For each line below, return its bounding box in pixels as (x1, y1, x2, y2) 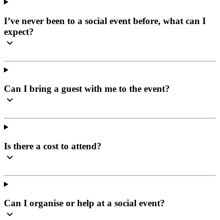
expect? (4, 26, 34, 37)
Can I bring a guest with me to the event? (4, 83, 170, 94)
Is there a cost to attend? (4, 140, 102, 151)
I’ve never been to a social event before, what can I (4, 15, 206, 26)
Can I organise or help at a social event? (4, 198, 165, 209)
